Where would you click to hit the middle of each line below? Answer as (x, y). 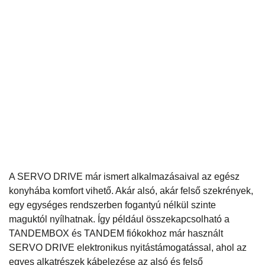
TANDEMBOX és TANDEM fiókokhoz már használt (116, 233)
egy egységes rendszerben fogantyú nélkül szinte (112, 205)
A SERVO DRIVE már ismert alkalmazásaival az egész (124, 176)
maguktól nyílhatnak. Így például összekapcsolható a (119, 219)
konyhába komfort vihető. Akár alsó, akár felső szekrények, (131, 190)
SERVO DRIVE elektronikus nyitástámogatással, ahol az (128, 247)
